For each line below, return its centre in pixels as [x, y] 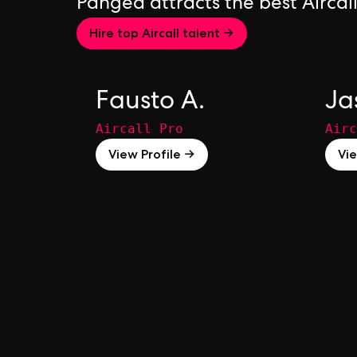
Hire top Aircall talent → [162, 33]
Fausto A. [150, 104]
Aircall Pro [139, 129]
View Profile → [152, 154]
